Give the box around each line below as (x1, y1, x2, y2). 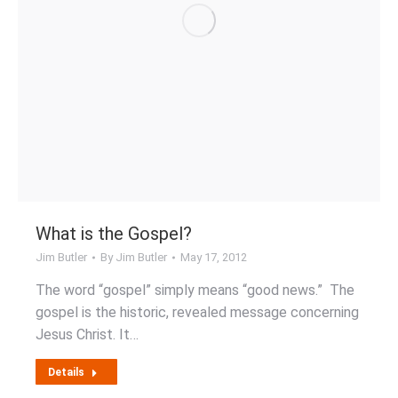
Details (48, 366, 84, 378)
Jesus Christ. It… (36, 326, 139, 343)
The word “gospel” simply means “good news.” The (36, 282, 354, 298)
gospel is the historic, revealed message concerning (36, 304, 359, 321)
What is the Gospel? (36, 223, 192, 244)
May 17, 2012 (180, 251, 247, 264)
